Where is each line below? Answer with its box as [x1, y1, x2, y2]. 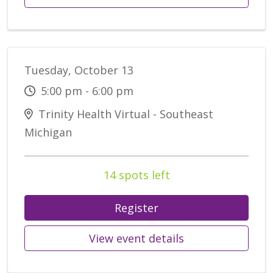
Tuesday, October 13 [24, 63, 133, 78]
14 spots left [103, 168, 170, 183]
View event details [89, 231, 184, 246]
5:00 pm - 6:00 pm [38, 83, 133, 99]
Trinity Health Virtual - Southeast [35, 107, 213, 122]
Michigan [24, 125, 72, 140]
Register [115, 200, 158, 216]
